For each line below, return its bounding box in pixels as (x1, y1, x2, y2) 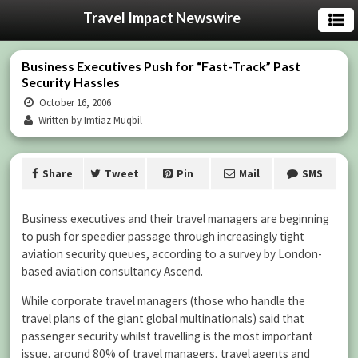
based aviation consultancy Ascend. (22, 264, 203, 279)
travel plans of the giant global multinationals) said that (22, 311, 304, 327)
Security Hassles (22, 74, 120, 89)
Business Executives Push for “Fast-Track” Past (22, 58, 300, 74)
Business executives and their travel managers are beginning (22, 211, 329, 226)
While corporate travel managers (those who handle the (22, 293, 305, 309)
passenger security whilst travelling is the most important (22, 328, 313, 344)
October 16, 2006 (37, 96, 112, 109)
